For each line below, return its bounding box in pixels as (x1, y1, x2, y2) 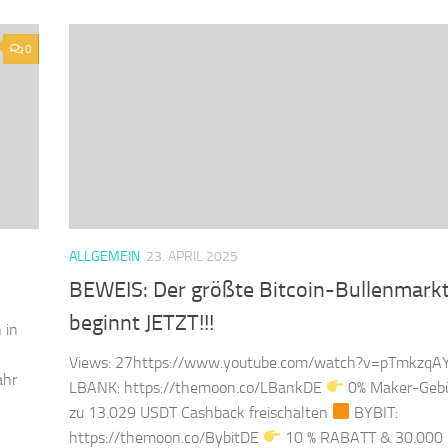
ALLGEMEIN (69, 248, 140, 266)
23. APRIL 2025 (146, 248, 238, 266)
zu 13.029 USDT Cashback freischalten (69, 402, 332, 422)
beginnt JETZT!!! (69, 309, 214, 336)
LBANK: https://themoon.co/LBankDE (69, 377, 326, 397)
